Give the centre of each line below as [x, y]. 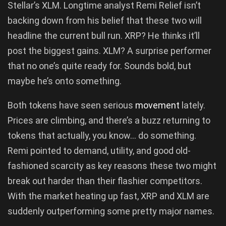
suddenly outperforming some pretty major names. [111, 211]
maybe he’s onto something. [65, 81]
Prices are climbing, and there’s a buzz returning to [109, 120]
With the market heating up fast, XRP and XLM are [108, 196]
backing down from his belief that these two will [105, 20]
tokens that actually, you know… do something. [102, 135]
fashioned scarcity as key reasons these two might [112, 165]
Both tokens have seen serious [71, 105]
